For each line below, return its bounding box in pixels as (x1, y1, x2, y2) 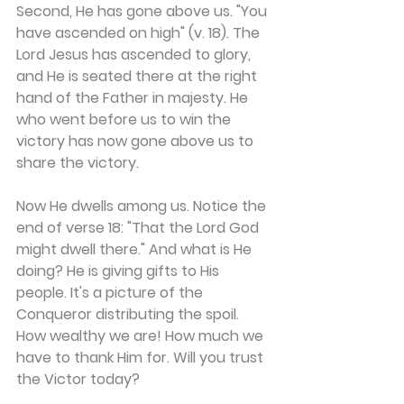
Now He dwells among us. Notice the (16, 196, 270, 216)
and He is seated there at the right (16, 66, 261, 87)
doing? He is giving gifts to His (16, 261, 223, 281)
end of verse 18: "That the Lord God (16, 217, 262, 238)
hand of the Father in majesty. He (16, 87, 252, 108)
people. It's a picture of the (16, 282, 207, 303)
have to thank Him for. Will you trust (16, 347, 267, 368)
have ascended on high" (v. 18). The (16, 23, 263, 43)
